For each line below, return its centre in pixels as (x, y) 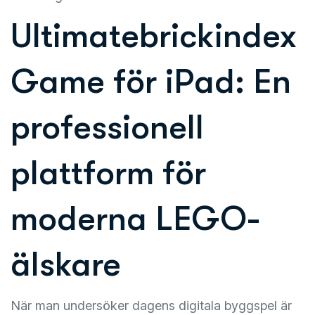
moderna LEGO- (135, 219)
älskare (66, 265)
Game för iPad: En (151, 82)
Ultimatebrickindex (154, 36)
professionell (107, 128)
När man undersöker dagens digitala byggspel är (151, 306)
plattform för (108, 173)
